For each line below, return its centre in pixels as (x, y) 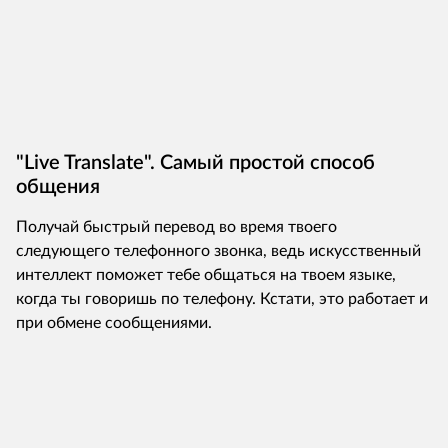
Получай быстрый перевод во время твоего (176, 227)
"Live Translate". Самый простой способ (195, 163)
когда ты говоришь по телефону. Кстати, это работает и (222, 299)
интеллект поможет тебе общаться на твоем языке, (206, 275)
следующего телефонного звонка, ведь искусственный (218, 251)
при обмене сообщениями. (114, 323)
